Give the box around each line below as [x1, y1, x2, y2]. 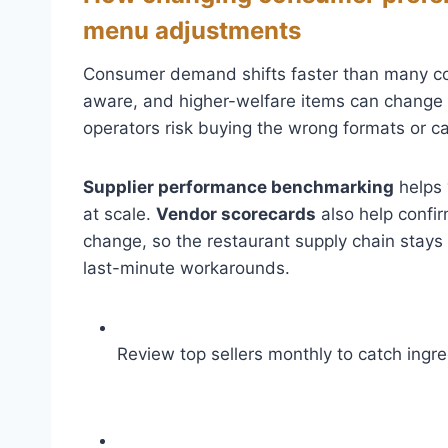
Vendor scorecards [156, 203, 316, 224]
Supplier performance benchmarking [83, 176, 394, 197]
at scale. [83, 203, 156, 224]
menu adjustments [83, 15, 301, 45]
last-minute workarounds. [83, 257, 290, 278]
